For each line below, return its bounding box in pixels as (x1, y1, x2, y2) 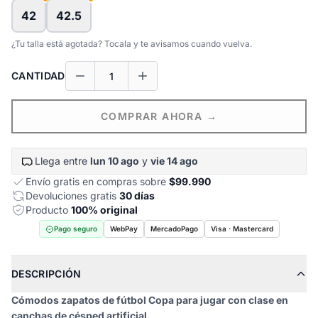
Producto (26, 204, 71, 216)
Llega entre (35, 155, 90, 167)
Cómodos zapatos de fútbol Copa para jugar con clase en (11, 294, 288, 306)
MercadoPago (150, 224, 198, 233)
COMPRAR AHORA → (101, 110, 217, 122)
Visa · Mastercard (210, 224, 273, 233)
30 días (119, 190, 155, 202)
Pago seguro (53, 224, 97, 233)
